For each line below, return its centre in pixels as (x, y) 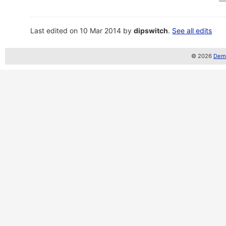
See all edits (192, 30)
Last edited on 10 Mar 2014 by (82, 30)
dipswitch (151, 30)
